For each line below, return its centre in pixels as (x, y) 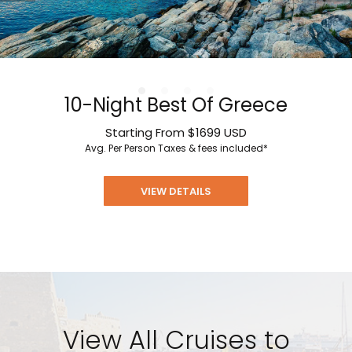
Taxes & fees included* (213, 148)
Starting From (147, 133)
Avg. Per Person (121, 148)
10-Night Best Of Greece (176, 105)
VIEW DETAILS (176, 192)
